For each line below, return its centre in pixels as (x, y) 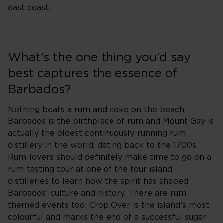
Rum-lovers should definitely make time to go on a (110, 157)
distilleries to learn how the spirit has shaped (98, 181)
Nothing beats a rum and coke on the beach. (97, 110)
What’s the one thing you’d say (99, 58)
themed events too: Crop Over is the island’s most (109, 205)
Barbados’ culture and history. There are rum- (99, 193)
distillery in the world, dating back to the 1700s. (103, 145)
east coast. (29, 8)
